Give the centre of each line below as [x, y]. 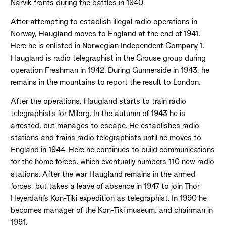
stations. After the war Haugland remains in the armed [103, 174]
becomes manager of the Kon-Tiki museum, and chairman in [111, 210]
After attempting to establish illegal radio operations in [104, 22]
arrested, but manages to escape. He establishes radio [105, 126]
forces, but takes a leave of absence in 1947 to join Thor [105, 186]
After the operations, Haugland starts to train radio [98, 101]
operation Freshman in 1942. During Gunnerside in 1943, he [110, 70]
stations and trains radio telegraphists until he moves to [106, 138]
